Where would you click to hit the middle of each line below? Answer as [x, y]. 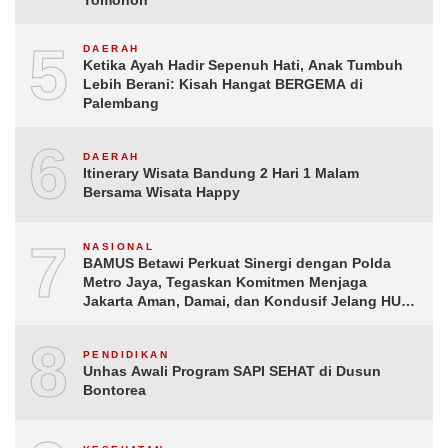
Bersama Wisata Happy [161, 192]
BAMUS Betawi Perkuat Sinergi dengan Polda [237, 262]
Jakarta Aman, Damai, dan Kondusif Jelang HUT [246, 300]
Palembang [121, 102]
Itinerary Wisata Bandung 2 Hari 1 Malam [221, 173]
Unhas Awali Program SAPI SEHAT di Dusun [232, 371]
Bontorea [114, 390]
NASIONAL [119, 246]
